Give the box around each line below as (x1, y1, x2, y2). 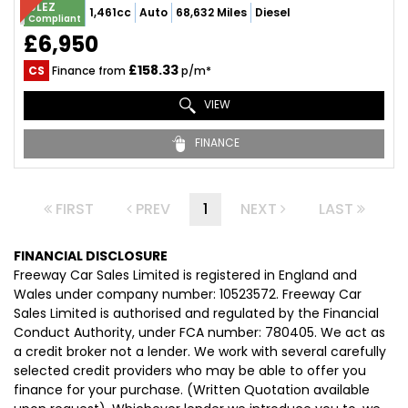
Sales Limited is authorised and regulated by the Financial (14, 304, 379, 322)
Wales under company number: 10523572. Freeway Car (14, 285, 362, 303)
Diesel (255, 5, 291, 20)
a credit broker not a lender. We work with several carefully (14, 342, 386, 361)
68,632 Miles (176, 5, 247, 20)
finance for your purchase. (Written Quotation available (14, 381, 370, 399)
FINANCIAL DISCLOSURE (14, 247, 168, 265)
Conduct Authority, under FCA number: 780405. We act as (14, 323, 385, 342)
